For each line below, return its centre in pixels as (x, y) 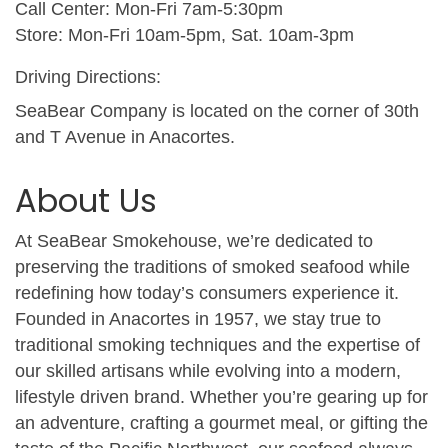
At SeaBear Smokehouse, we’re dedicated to (194, 240)
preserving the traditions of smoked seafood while (212, 266)
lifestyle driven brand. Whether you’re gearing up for (221, 396)
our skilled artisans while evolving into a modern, (208, 370)
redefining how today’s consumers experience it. (207, 292)
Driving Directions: (88, 76)
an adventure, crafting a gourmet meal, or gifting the (221, 422)
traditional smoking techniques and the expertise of (217, 344)
